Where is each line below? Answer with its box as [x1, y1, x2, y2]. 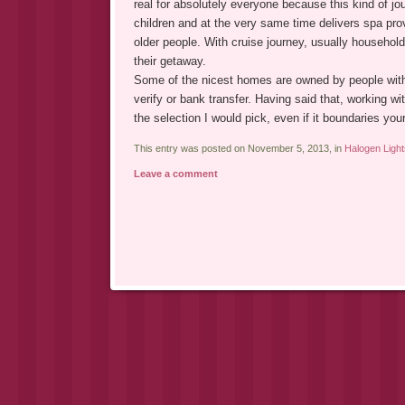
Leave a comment [133, 167, 218, 179]
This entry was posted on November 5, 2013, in [133, 142, 344, 154]
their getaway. [133, 53, 206, 68]
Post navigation [127, 287, 208, 302]
